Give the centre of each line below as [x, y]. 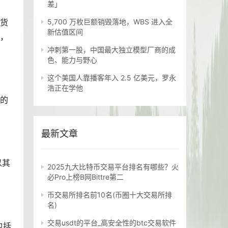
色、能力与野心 [72, 60]
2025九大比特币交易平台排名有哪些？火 [113, 167]
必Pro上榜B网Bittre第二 [85, 177]
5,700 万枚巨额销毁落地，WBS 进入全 [110, 22]
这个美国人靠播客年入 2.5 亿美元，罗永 [112, 78]
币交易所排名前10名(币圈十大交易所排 [110, 195]
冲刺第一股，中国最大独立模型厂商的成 [111, 50]
